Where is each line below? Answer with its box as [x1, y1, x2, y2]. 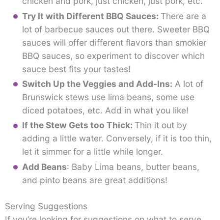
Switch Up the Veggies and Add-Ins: [22, 79, 172, 89]
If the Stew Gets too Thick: [22, 120, 135, 131]
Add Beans [22, 161, 67, 172]
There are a [160, 10, 206, 21]
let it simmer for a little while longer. [22, 146, 163, 157]
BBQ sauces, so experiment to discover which [22, 50, 205, 61]
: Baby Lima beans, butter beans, [66, 161, 199, 172]
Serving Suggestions [5, 200, 87, 211]
